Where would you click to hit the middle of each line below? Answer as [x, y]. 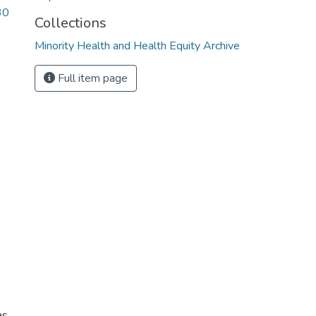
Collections [71, 23]
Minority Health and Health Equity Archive [137, 46]
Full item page [91, 78]
